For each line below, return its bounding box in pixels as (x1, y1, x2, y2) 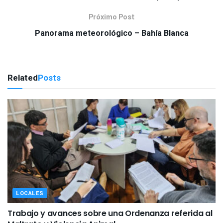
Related (7, 72, 38, 84)
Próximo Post (89, 12, 134, 22)
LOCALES (16, 189, 44, 198)
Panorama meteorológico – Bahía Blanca (34, 27, 189, 39)
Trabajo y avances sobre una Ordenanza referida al (7, 208, 213, 219)
